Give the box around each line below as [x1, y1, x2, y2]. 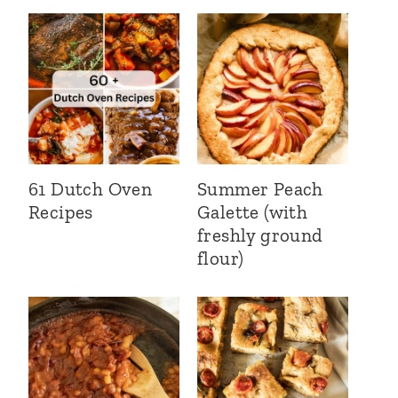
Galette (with [197, 201, 308, 223]
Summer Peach [197, 178, 323, 200]
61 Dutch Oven [28, 178, 153, 200]
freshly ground [197, 224, 323, 246]
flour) [197, 247, 244, 269]
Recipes [28, 201, 93, 223]
